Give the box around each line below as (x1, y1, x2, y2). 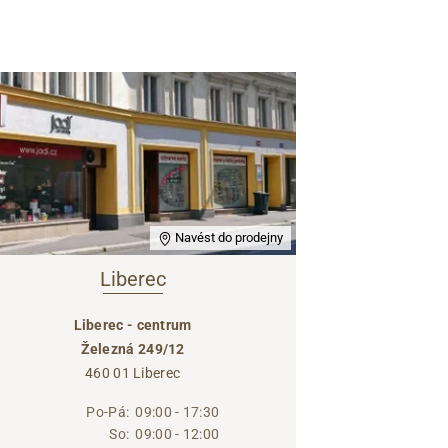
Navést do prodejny (171, 230, 283, 246)
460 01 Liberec (85, 365, 181, 382)
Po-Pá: (86, 404, 130, 421)
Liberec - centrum (73, 317, 192, 334)
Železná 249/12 (80, 341, 185, 358)
